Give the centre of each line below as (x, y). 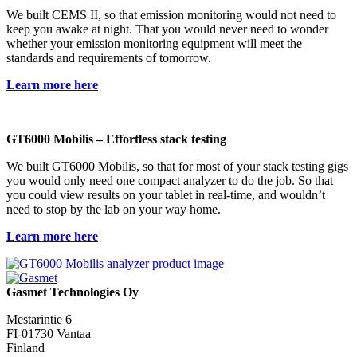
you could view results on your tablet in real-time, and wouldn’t (166, 194)
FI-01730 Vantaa (49, 333)
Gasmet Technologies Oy (73, 292)
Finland (25, 347)
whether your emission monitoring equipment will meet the (154, 43)
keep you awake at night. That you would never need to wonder (167, 29)
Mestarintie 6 (39, 319)
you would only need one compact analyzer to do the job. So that (170, 180)
